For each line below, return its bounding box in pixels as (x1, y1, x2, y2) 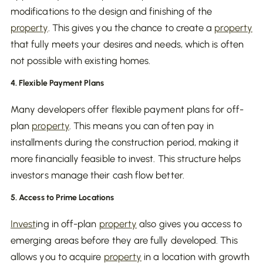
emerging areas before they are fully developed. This (11, 234, 238, 246)
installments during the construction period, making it (11, 136, 239, 148)
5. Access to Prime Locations (11, 193, 114, 203)
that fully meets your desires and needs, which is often (11, 38, 244, 50)
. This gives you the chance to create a (48, 22, 215, 33)
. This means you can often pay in (69, 120, 214, 131)
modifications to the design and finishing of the (11, 5, 213, 17)
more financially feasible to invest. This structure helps (11, 153, 241, 164)
